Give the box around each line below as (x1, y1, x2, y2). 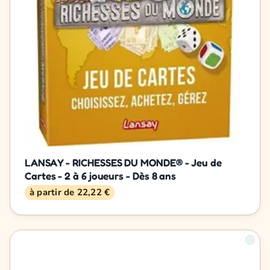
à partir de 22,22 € (30, 186, 110, 198)
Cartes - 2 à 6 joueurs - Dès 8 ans (25, 169, 177, 182)
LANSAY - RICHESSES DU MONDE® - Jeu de (25, 155, 222, 169)
